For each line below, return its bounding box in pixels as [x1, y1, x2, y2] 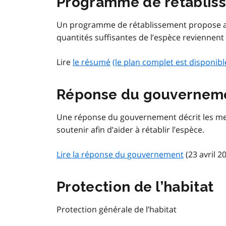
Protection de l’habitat [56, 179, 214, 196]
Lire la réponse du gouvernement [56, 149, 184, 160]
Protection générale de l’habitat [56, 204, 177, 215]
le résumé [73, 56, 110, 68]
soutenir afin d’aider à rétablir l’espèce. [56, 124, 204, 136]
